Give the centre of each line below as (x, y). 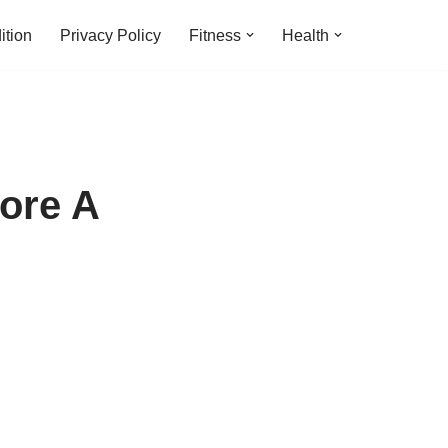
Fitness (215, 35)
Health (305, 35)
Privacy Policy (110, 35)
